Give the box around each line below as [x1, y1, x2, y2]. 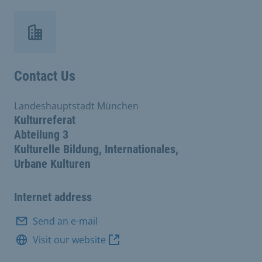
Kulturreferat [14, 112, 75, 127]
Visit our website [33, 233, 106, 246]
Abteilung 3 [14, 127, 68, 142]
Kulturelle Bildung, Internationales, [14, 142, 178, 156]
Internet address [14, 189, 92, 204]
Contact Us [14, 67, 75, 84]
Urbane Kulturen [14, 156, 91, 171]
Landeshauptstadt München [14, 99, 139, 112]
